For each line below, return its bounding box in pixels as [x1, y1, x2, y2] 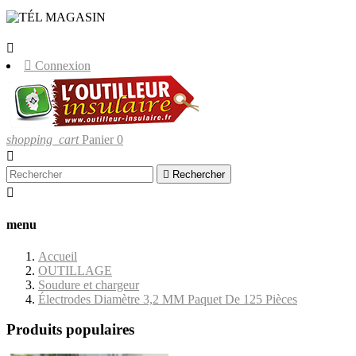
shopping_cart [6, 133, 79, 146]
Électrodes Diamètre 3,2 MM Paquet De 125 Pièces [38, 292, 297, 306]
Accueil [38, 249, 77, 263]
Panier [82, 133, 114, 146]
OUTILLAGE [38, 263, 112, 277]
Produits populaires [6, 321, 134, 339]
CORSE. [6, 25, 55, 38]
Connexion [35, 59, 91, 72]
